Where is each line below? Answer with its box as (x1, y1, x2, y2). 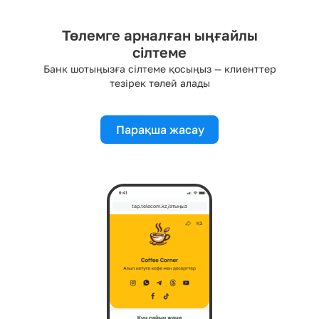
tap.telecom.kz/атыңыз (132, 203, 187, 210)
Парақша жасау (115, 122, 204, 137)
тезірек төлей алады (109, 77, 210, 90)
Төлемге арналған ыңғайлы (61, 26, 258, 44)
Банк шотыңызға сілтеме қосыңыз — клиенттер (43, 63, 276, 75)
